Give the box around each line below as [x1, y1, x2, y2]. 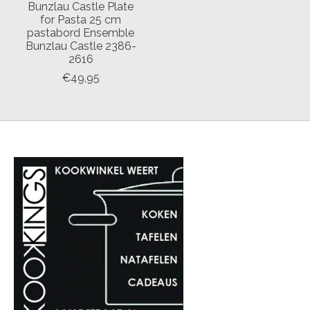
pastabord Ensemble [27, 26, 135, 39]
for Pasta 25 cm [40, 12, 122, 26]
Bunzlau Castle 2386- [25, 39, 136, 53]
